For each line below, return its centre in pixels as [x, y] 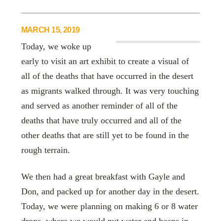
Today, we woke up [56, 47]
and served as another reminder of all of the [99, 106]
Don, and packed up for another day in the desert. [110, 191]
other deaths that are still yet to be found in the [105, 135]
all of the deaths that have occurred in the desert [107, 76]
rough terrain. [45, 150]
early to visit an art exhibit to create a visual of [105, 61]
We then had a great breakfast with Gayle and [103, 176]
